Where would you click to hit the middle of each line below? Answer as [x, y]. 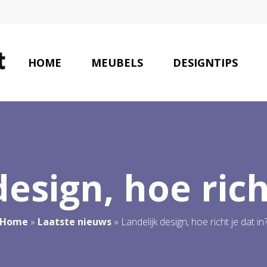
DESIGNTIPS [205, 63]
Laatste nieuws [74, 222]
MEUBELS [117, 63]
